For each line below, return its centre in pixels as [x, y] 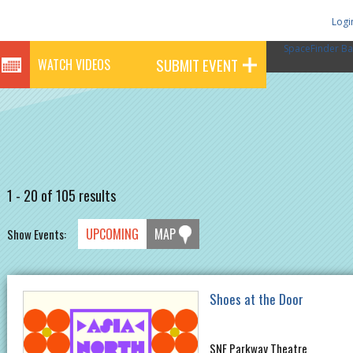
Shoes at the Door [256, 299]
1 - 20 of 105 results [61, 195]
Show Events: [37, 234]
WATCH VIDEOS [74, 65]
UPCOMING [112, 234]
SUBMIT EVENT [197, 65]
